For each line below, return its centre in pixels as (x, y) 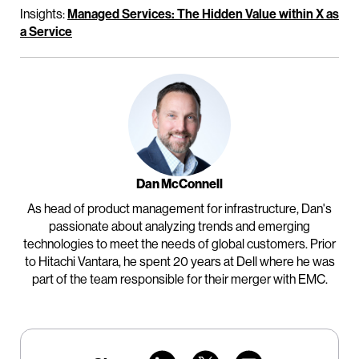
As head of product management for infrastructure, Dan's (179, 209)
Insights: (44, 14)
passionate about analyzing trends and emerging (179, 226)
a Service (46, 32)
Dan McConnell (179, 184)
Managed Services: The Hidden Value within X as (203, 14)
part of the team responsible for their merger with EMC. (179, 279)
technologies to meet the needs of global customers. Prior (179, 244)
